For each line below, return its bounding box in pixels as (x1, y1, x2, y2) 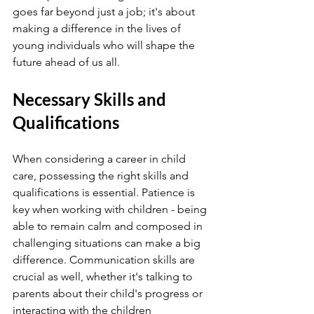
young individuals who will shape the (13, 39, 198, 52)
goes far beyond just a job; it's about (13, 5, 198, 18)
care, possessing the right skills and (13, 169, 191, 182)
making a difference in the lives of (13, 22, 184, 35)
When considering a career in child (13, 152, 189, 165)
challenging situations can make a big (13, 236, 203, 250)
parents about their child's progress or (13, 287, 205, 300)
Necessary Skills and (13, 89, 170, 109)
